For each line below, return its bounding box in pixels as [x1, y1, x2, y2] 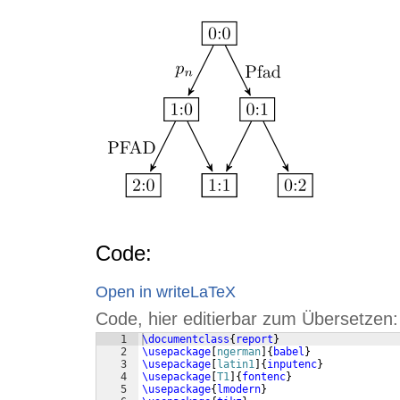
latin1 [217, 358, 254, 371]
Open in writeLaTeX [96, 282, 236, 302]
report [236, 333, 273, 346]
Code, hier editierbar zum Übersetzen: [96, 309, 398, 329]
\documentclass [142, 333, 229, 346]
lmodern [217, 383, 261, 396]
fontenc [242, 371, 286, 384]
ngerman [217, 346, 261, 359]
